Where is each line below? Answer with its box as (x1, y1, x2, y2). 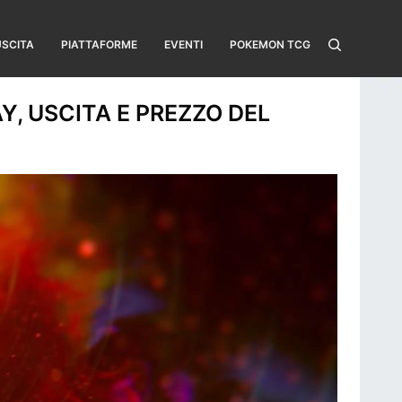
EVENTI (164, 38, 203, 51)
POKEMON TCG (230, 38, 310, 51)
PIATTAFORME (61, 38, 137, 51)
